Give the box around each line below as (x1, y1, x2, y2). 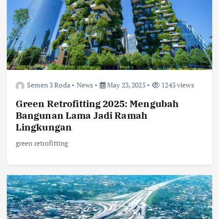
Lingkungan (15, 120, 72, 133)
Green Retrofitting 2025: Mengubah (15, 97, 179, 109)
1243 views (160, 80, 194, 90)
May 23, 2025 (105, 80, 146, 90)
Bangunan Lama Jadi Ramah (15, 109, 148, 121)
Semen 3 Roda (27, 80, 70, 90)
